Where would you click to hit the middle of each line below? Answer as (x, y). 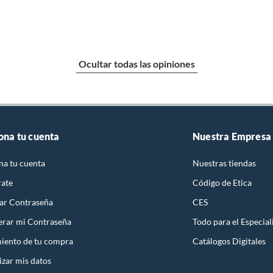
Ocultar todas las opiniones (136, 63)
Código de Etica (222, 182)
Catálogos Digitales (229, 241)
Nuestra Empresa (232, 136)
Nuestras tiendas (224, 163)
